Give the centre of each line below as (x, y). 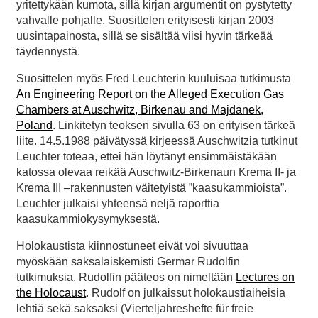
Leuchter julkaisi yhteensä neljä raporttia (118, 203)
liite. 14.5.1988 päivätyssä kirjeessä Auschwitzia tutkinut (157, 141)
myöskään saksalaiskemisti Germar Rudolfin (128, 261)
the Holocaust (51, 292)
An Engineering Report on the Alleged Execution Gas (150, 94)
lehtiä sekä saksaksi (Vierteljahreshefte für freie (135, 308)
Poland (34, 125)
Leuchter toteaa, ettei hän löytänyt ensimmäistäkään (147, 156)
